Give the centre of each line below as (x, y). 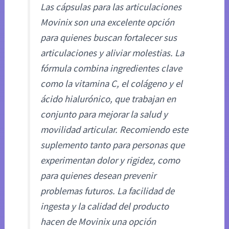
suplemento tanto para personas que (113, 145)
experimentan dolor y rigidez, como (110, 161)
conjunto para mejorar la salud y (104, 114)
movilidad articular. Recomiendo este (114, 130)
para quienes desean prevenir (98, 176)
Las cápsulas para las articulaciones (111, 7)
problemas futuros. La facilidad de (108, 191)
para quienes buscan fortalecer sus (109, 38)
